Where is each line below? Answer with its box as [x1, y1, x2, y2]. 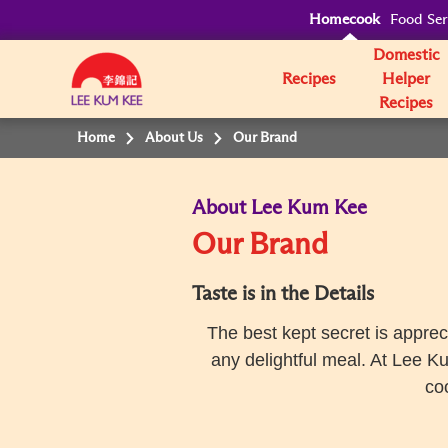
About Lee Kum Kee [192, 198, 367, 218]
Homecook [309, 12, 381, 27]
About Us [145, 131, 204, 145]
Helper [382, 71, 431, 87]
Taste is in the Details [192, 284, 374, 304]
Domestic [372, 47, 440, 63]
